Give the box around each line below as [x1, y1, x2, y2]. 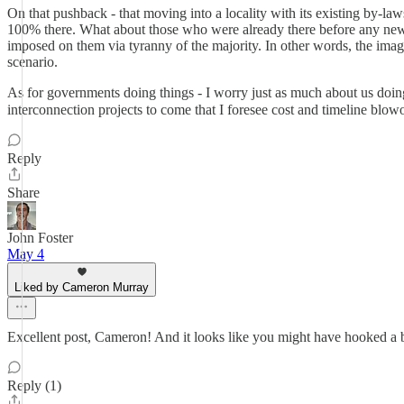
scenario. [7, 54, 58, 69]
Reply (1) [7, 378, 61, 393]
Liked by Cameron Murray [14, 280, 149, 294]
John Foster [7, 230, 73, 245]
